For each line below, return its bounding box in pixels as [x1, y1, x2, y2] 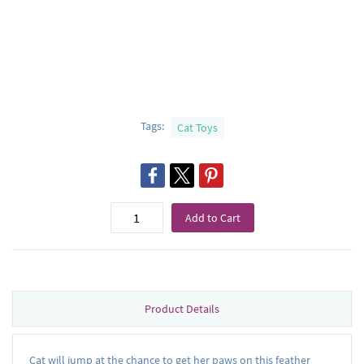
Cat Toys [176, 120, 218, 136]
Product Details [145, 301, 219, 317]
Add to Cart [184, 210, 240, 226]
